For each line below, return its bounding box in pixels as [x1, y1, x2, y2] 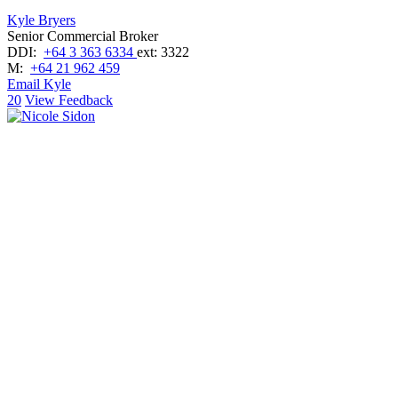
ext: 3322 [137, 44, 189, 60]
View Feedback [25, 92, 113, 107]
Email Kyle [7, 76, 71, 92]
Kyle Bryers [7, 12, 76, 28]
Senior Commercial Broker [7, 28, 158, 44]
